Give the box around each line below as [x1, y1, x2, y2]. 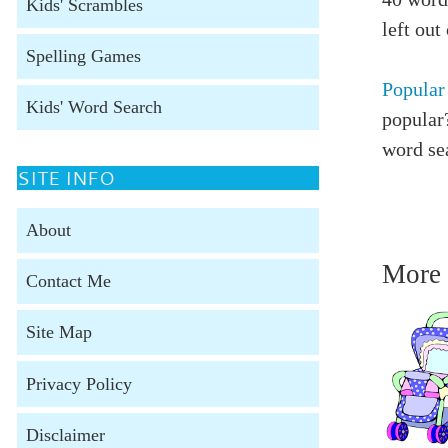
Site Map [25, 322, 92, 343]
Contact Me [25, 271, 111, 292]
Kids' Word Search [25, 96, 162, 117]
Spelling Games [25, 45, 141, 66]
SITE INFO [16, 164, 115, 191]
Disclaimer [25, 424, 105, 445]
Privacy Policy [25, 373, 132, 394]
